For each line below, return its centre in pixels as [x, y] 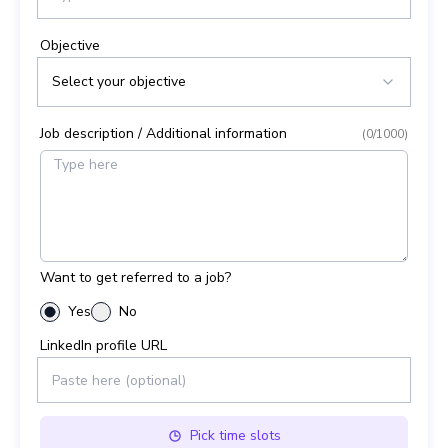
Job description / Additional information [163, 133]
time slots [247, 435]
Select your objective [119, 81]
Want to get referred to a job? [135, 277]
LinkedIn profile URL [103, 345]
